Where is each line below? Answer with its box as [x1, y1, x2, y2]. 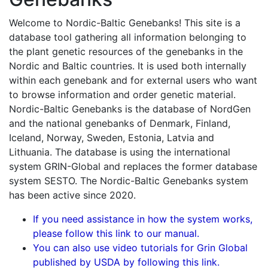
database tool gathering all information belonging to [9, 31, 246, 43]
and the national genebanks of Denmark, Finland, [9, 117, 230, 129]
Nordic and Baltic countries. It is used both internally [9, 60, 246, 72]
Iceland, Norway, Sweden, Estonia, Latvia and [9, 132, 214, 144]
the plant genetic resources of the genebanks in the [9, 45, 243, 57]
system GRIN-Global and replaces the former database [9, 160, 257, 172]
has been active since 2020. [9, 189, 136, 201]
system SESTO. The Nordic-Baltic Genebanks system [9, 175, 248, 187]
